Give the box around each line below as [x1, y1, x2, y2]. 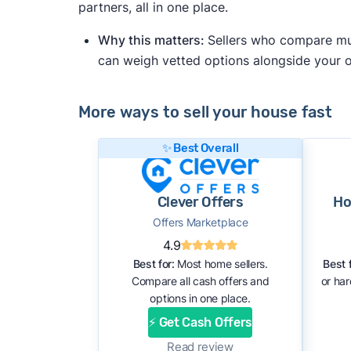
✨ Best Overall [161, 141, 239, 156]
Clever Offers [157, 194, 244, 212]
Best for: [132, 257, 175, 271]
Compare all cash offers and [131, 274, 270, 288]
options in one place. [150, 291, 251, 306]
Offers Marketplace [153, 215, 248, 230]
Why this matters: [97, 32, 208, 49]
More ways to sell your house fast [78, 103, 332, 122]
